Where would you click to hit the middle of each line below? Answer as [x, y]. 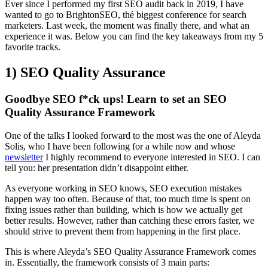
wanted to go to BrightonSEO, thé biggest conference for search [126, 15]
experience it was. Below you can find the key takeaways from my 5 [134, 36]
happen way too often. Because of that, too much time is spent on [128, 199]
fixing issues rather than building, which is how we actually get [124, 209]
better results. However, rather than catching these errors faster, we [130, 220]
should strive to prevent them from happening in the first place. [123, 231]
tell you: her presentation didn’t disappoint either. [97, 167]
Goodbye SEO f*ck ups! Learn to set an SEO [116, 99]
